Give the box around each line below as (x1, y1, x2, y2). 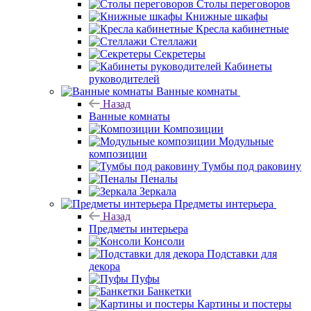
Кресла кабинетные (196, 22, 289, 35)
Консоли (144, 235, 185, 247)
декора (89, 260, 120, 272)
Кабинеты (224, 60, 272, 72)
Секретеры (154, 47, 205, 60)
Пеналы (140, 172, 178, 185)
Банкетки (147, 285, 192, 297)
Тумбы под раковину (202, 160, 301, 172)
